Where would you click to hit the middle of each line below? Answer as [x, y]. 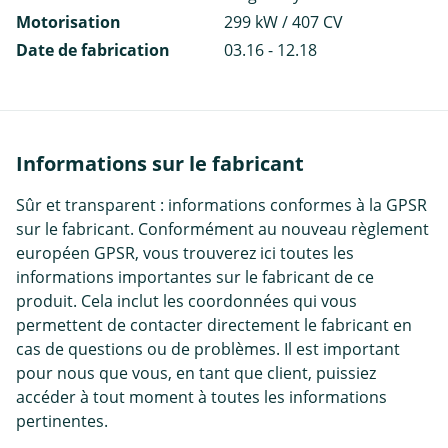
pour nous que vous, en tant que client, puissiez [196, 372]
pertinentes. [62, 420]
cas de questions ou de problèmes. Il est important [208, 348]
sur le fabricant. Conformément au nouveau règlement [222, 228]
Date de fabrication [93, 49]
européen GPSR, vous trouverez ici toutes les [185, 252]
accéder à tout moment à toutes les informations [201, 396]
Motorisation [68, 21]
